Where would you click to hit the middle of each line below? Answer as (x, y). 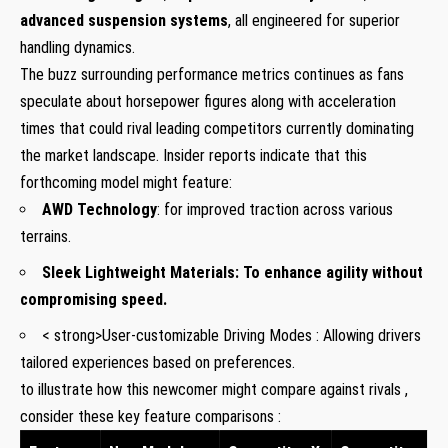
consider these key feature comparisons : (150, 416)
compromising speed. (93, 299)
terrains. (45, 236)
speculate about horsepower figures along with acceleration (208, 101)
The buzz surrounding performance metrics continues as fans (212, 74)
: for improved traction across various (275, 209)
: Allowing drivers (368, 335)
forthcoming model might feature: (126, 182)
